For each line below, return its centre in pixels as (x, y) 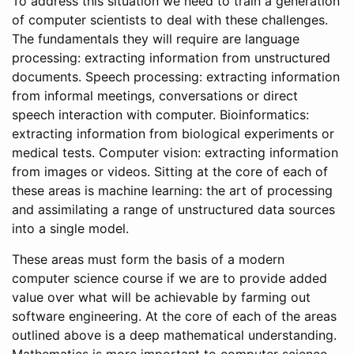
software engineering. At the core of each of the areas (174, 316)
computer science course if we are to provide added (169, 278)
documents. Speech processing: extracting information (176, 77)
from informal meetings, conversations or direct (155, 96)
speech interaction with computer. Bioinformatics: (160, 115)
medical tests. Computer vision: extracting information (175, 153)
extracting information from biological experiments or (173, 134)
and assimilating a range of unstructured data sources (173, 209)
